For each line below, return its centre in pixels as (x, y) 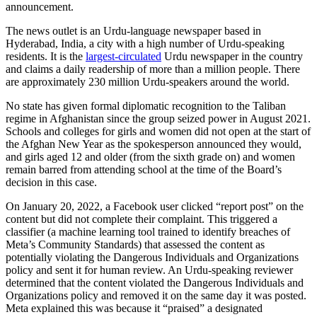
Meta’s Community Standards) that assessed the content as (135, 244)
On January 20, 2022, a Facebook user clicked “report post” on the (155, 206)
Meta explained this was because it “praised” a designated (134, 308)
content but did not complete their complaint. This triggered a (142, 219)
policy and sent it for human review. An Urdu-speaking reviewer (149, 270)
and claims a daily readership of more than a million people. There (153, 69)
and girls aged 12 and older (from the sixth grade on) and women (150, 156)
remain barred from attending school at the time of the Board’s (144, 169)
